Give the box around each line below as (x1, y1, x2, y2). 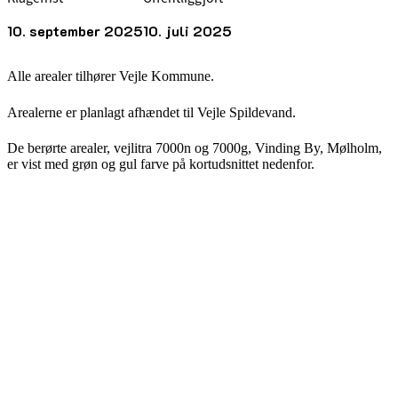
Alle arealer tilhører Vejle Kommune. (7, 68, 214, 84)
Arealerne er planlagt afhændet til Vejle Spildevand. (7, 104, 296, 120)
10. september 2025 (7, 21, 143, 41)
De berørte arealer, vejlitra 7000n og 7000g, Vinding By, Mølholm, (7, 140, 382, 156)
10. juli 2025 (143, 21, 232, 41)
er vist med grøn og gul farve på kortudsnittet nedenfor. (7, 156, 314, 172)
